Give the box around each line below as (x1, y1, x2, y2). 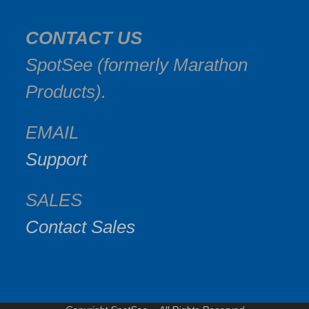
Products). (26, 81, 107, 102)
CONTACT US (26, 27, 143, 48)
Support (26, 148, 88, 170)
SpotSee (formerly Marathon (26, 54, 248, 75)
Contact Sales (26, 216, 136, 237)
